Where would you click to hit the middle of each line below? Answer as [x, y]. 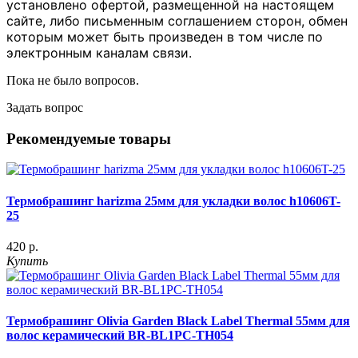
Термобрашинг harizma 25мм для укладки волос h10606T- [173, 201]
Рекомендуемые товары [89, 138]
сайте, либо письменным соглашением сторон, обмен [177, 20]
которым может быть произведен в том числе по [165, 36]
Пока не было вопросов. [73, 80]
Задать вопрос [45, 107]
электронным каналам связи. [99, 52]
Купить [27, 261]
